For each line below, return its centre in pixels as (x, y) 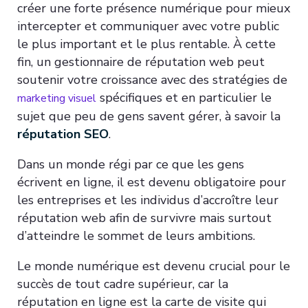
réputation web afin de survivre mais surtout (144, 218)
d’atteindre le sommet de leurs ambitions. (136, 235)
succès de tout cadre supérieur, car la (123, 284)
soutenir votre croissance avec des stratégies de (152, 79)
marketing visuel (57, 98)
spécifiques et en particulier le (184, 97)
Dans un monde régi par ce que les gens (131, 164)
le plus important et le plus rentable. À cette (146, 44)
